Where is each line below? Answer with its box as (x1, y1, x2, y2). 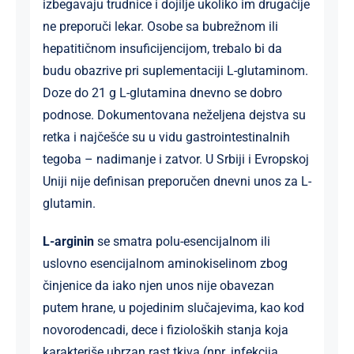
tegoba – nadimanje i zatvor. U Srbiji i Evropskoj (42, 151, 309, 167)
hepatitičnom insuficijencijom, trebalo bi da (42, 40, 282, 56)
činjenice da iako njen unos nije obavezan (42, 277, 274, 293)
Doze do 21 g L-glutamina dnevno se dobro (42, 85, 282, 100)
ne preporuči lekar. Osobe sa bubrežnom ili (42, 18, 278, 34)
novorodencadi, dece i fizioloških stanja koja (42, 322, 288, 337)
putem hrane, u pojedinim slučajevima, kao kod (42, 299, 304, 315)
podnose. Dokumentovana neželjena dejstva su (42, 107, 306, 122)
